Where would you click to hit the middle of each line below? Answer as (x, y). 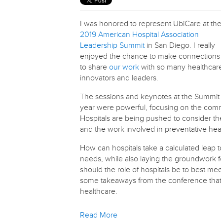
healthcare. (99, 191)
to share (94, 67)
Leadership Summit (112, 45)
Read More (99, 215)
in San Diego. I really (180, 45)
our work (124, 67)
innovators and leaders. (119, 78)
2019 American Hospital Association (139, 34)
